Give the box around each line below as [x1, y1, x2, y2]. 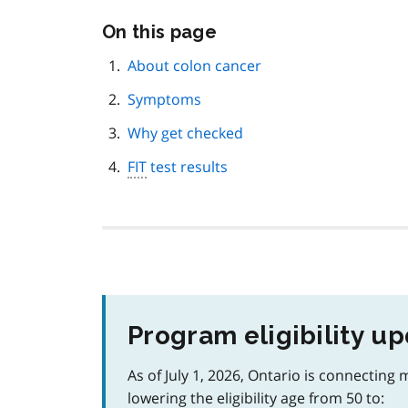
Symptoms [127, 89, 201, 110]
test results [147, 157, 231, 178]
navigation [230, 72, 309, 89]
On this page [102, 21, 217, 44]
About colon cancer [127, 56, 261, 76]
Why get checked [127, 123, 243, 144]
